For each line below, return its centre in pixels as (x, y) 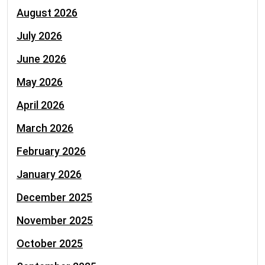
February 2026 (51, 151)
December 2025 (54, 197)
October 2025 (50, 243)
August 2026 (47, 13)
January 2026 (49, 174)
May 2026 (40, 82)
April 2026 (41, 105)
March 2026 (45, 128)
